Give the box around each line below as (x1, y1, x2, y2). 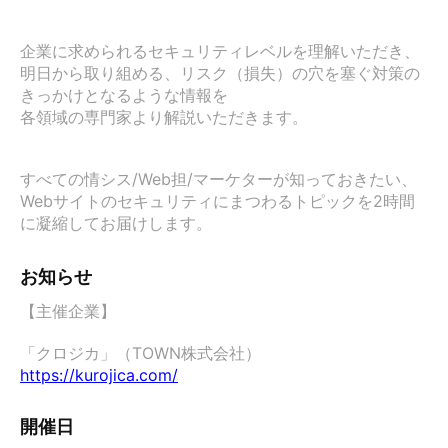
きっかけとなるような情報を (20, 85, 228, 105)
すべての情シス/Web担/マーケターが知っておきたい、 (20, 169, 417, 189)
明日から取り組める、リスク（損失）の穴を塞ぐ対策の (20, 63, 420, 83)
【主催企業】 (20, 301, 116, 321)
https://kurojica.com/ (20, 365, 178, 385)
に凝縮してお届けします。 (20, 213, 212, 233)
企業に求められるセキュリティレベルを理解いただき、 (20, 41, 420, 61)
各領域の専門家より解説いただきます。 (20, 107, 308, 127)
